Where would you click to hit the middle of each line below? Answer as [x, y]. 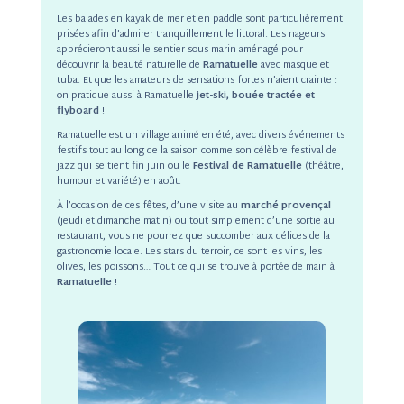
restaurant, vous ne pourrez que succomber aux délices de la [193, 237]
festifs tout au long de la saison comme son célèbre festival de [197, 151]
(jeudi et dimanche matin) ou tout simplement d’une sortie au [195, 221]
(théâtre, [324, 166]
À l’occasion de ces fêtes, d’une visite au [147, 206]
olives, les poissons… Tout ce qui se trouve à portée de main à [195, 267]
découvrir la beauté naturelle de [129, 65]
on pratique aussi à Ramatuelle [125, 96]
